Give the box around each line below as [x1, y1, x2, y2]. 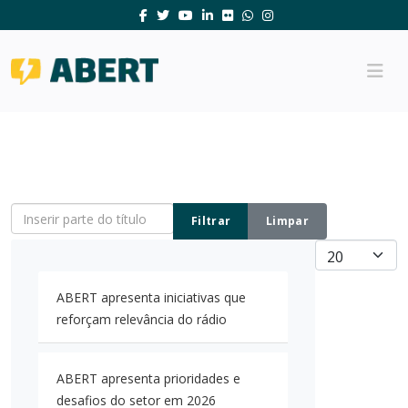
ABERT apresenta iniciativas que [56, 289, 246, 306]
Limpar [266, 213, 309, 229]
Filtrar [191, 213, 231, 229]
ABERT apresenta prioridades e [56, 370, 240, 387]
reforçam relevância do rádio [56, 311, 227, 328]
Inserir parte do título [10, 204, 134, 221]
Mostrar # [314, 240, 373, 258]
